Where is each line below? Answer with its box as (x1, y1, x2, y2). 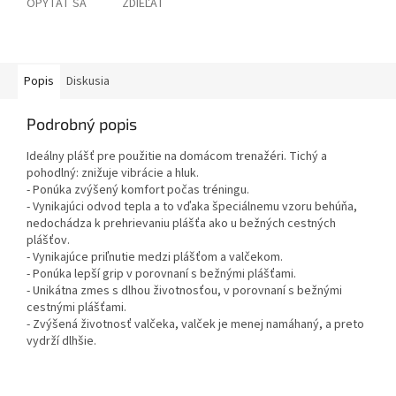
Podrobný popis (27, 114, 137, 134)
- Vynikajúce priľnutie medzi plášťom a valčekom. (27, 248, 283, 267)
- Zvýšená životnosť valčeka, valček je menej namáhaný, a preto (27, 316, 364, 334)
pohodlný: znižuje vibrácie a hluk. (27, 164, 199, 183)
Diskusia (66, 72, 110, 91)
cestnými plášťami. (27, 299, 126, 317)
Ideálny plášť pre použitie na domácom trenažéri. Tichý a (27, 148, 327, 166)
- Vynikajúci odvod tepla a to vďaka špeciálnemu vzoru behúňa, (27, 198, 357, 217)
